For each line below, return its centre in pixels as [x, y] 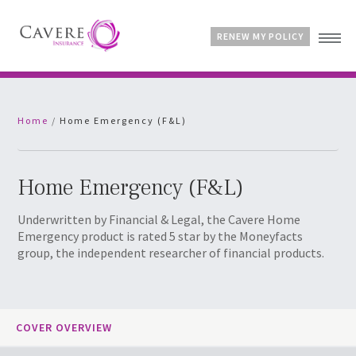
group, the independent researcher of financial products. [171, 253]
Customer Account [288, 172]
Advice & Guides [289, 126]
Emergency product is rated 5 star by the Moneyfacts [160, 236]
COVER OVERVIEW [64, 327]
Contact [308, 149]
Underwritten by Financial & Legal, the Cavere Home [159, 219]
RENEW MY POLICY [260, 36]
